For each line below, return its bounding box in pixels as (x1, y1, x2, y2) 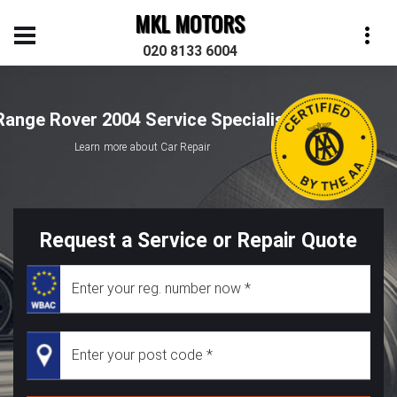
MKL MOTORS (135, 7, 245, 39)
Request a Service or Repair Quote (40, 228, 357, 253)
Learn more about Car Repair (74, 140, 211, 153)
